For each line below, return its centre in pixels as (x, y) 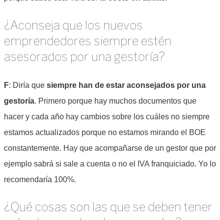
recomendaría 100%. (40, 180)
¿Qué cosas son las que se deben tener (108, 208)
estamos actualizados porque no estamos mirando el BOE (105, 133)
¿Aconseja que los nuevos (73, 26)
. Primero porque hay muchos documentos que (115, 101)
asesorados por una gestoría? (84, 58)
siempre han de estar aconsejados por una (126, 85)
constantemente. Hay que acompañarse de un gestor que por (110, 148)
